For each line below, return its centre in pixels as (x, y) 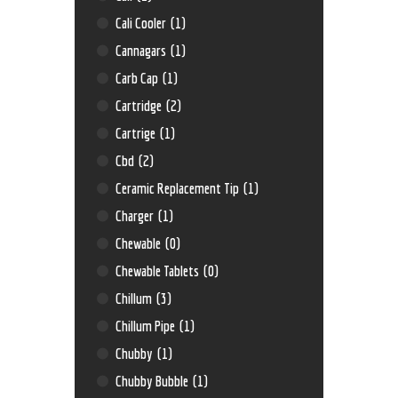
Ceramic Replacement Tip (179, 188)
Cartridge (140, 106)
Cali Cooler (143, 23)
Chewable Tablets (159, 271)
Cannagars (143, 51)
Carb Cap (139, 78)
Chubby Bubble (154, 381)
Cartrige (137, 133)
